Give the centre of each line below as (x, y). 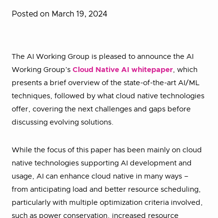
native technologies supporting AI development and (102, 163)
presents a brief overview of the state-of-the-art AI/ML (106, 83)
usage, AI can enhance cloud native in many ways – (100, 176)
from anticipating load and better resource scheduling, (106, 190)
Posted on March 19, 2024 (59, 14)
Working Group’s (42, 70)
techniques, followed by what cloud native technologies (108, 96)
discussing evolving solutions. (64, 122)
